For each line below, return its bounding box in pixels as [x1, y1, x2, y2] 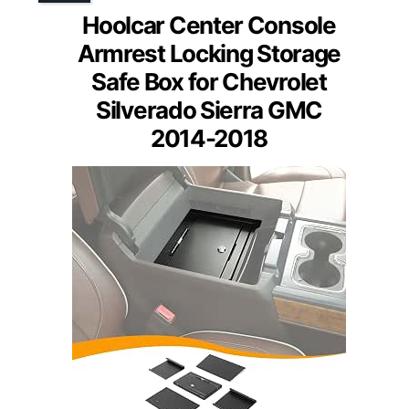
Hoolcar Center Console [82, 11, 336, 40]
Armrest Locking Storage [77, 39, 341, 68]
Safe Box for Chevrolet [91, 68, 327, 97]
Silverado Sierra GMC [96, 96, 322, 125]
